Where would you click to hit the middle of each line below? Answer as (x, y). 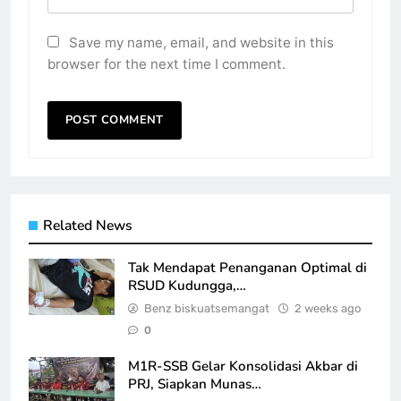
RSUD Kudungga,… (187, 285)
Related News (88, 225)
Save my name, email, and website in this (201, 42)
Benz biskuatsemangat (207, 308)
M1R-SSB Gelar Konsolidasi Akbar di (243, 366)
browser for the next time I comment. (166, 64)
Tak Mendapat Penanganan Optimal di (247, 267)
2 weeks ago (328, 308)
